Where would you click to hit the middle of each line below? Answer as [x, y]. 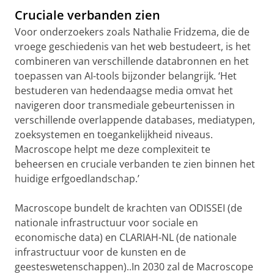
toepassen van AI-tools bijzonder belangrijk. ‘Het [126, 76]
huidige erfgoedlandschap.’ [77, 179]
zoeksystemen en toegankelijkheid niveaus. [114, 135]
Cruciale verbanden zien [87, 15]
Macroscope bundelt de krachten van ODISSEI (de [128, 208]
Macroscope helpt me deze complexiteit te [113, 149]
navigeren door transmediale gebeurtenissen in [125, 105]
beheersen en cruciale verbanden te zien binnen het [135, 164]
